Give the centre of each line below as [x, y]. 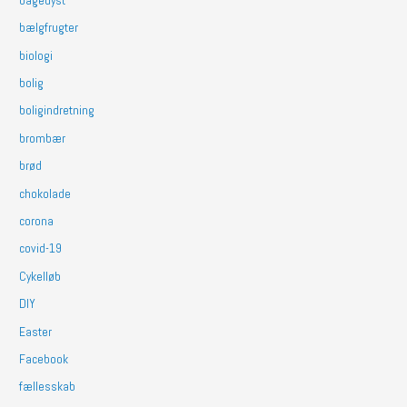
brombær [43, 138]
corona [37, 221]
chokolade [45, 194]
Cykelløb [40, 276]
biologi [36, 55]
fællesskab [48, 387]
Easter [36, 332]
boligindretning [57, 111]
